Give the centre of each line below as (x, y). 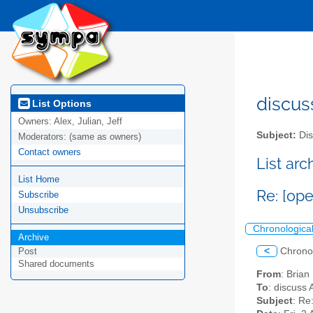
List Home (39, 180)
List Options (60, 103)
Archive (34, 238)
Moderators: (44, 137)
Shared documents (56, 264)
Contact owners (50, 152)
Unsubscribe (43, 210)
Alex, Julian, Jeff (88, 122)
